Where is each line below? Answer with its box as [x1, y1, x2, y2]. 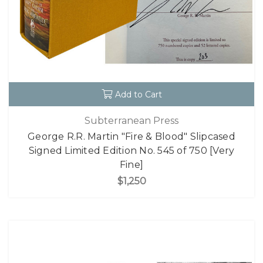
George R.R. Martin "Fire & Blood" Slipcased [28, 130, 235, 142]
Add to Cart [114, 89, 162, 100]
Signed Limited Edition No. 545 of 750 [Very [28, 144, 235, 156]
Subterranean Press [85, 114, 178, 126]
